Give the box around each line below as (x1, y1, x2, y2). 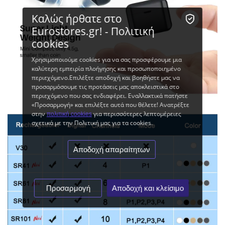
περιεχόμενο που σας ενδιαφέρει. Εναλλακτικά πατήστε (31, 91, 188, 100)
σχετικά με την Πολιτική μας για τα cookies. (31, 118, 153, 127)
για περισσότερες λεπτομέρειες (91, 109, 181, 118)
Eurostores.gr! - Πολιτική (31, 24, 155, 38)
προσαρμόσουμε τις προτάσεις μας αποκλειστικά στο (31, 82, 179, 91)
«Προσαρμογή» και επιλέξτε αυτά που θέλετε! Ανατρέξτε (31, 100, 189, 109)
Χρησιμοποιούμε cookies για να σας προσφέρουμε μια (31, 55, 182, 64)
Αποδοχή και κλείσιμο (111, 183, 184, 192)
